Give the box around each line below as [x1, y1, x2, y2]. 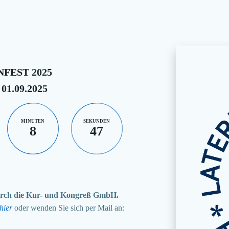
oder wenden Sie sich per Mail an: [14, 203, 124, 212]
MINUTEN [21, 118, 45, 124]
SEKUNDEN [83, 118, 110, 124]
